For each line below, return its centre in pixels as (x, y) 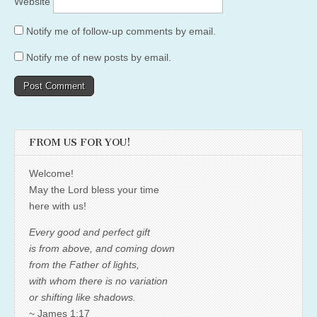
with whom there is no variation (98, 281)
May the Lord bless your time (94, 189)
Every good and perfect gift (90, 232)
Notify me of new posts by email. (99, 57)
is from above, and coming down (102, 248)
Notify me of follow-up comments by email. (121, 31)
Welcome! (51, 173)
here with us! (58, 206)
